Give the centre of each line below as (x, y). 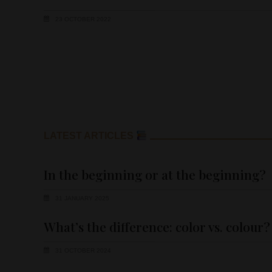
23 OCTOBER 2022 (82, 19)
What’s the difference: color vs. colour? (157, 226)
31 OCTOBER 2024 (82, 251)
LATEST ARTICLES (90, 136)
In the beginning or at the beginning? (155, 174)
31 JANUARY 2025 (81, 198)
